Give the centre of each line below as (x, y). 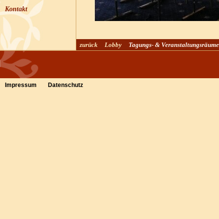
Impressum (21, 85)
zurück (89, 45)
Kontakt (16, 9)
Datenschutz (66, 85)
